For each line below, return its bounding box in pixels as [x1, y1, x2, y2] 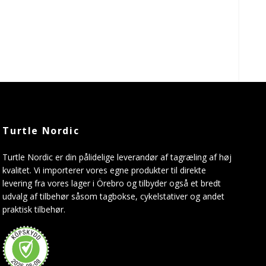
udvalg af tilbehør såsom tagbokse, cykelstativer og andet [2, 190, 225, 202]
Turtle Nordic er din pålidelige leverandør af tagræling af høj [2, 151, 232, 163]
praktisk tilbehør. [2, 203, 66, 215]
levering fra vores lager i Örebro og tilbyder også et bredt [2, 177, 221, 189]
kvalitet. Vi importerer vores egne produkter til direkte [2, 164, 207, 176]
